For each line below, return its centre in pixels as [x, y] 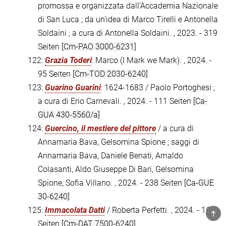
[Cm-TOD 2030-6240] [110, 74]
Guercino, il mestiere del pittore [100, 129]
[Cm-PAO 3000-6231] [99, 47]
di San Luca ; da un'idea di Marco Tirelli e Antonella [128, 20]
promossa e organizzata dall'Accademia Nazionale [128, 6]
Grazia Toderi [68, 61]
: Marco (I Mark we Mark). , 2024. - [152, 61]
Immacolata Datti [75, 210]
